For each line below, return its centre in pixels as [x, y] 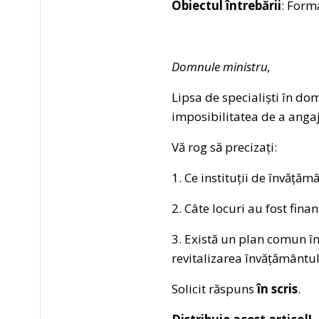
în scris [277, 288]
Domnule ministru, [221, 66]
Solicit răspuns [214, 288]
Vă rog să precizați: [224, 147]
